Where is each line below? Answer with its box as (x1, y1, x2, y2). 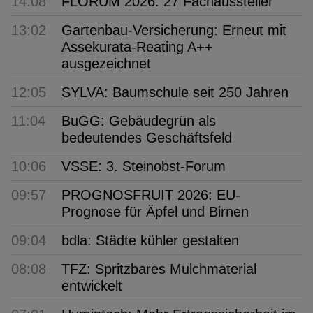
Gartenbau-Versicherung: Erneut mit (61, 22, 286, 38)
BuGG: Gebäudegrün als (61, 113, 216, 129)
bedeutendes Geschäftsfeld (61, 130, 232, 146)
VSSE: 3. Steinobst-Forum (61, 159, 226, 175)
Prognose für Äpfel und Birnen (61, 204, 249, 220)
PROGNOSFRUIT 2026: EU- (61, 187, 240, 203)
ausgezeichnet (61, 56, 151, 72)
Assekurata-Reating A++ (61, 39, 213, 55)
